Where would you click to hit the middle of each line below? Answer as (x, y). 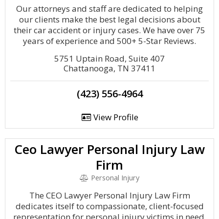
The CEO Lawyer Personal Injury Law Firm (109, 195)
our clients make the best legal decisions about (109, 19)
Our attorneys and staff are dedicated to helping (109, 9)
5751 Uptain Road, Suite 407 (109, 58)
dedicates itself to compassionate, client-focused (109, 206)
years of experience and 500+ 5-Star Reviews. (109, 41)
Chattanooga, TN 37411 (109, 68)
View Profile (115, 117)
